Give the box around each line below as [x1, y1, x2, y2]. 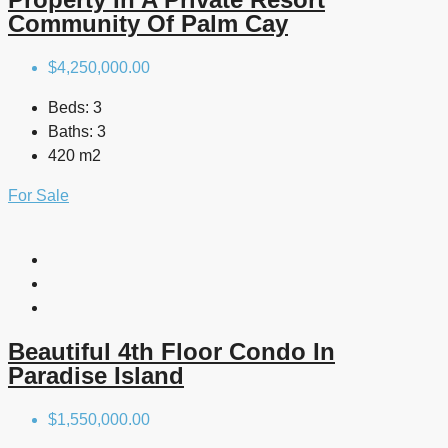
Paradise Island [8, 361, 184, 389]
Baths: [48, 122, 93, 140]
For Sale [8, 186, 69, 204]
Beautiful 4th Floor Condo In [8, 337, 335, 365]
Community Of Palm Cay [8, 9, 288, 37]
